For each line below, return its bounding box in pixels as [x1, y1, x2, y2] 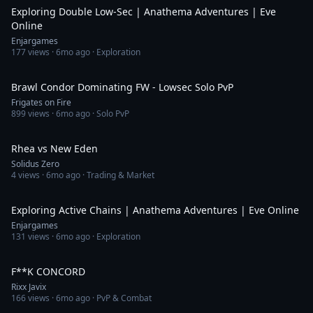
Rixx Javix [11, 281, 46, 293]
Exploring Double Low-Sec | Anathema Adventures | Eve [11, 5, 276, 18]
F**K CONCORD [11, 265, 85, 278]
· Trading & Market [80, 169, 154, 181]
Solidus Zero [11, 158, 59, 170]
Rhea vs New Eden [11, 142, 98, 155]
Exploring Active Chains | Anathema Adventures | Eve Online [11, 203, 299, 217]
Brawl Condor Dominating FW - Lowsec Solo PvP [11, 80, 233, 94]
